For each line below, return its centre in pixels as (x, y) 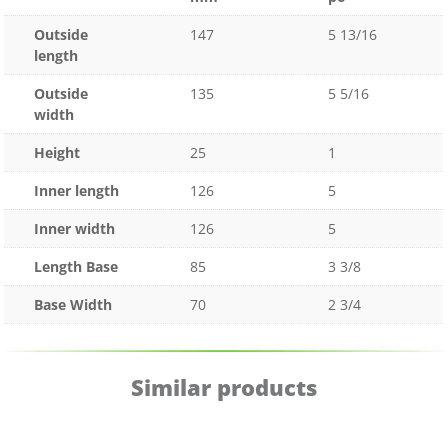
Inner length (77, 191)
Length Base (76, 267)
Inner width (75, 229)
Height (57, 153)
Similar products (224, 386)
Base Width (73, 305)
